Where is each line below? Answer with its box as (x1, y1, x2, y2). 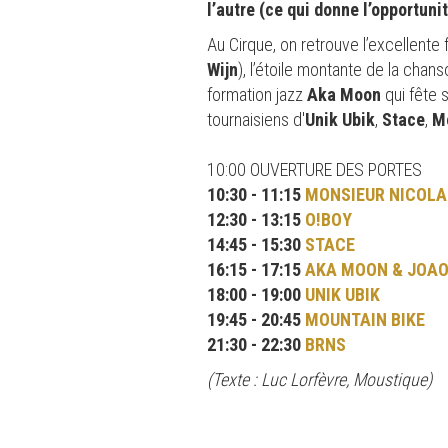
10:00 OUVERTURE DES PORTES (207, 158, 422, 180)
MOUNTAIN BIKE (305, 308, 425, 330)
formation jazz (207, 83, 307, 105)
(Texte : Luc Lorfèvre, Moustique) (207, 368, 432, 390)
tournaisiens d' (207, 108, 305, 130)
